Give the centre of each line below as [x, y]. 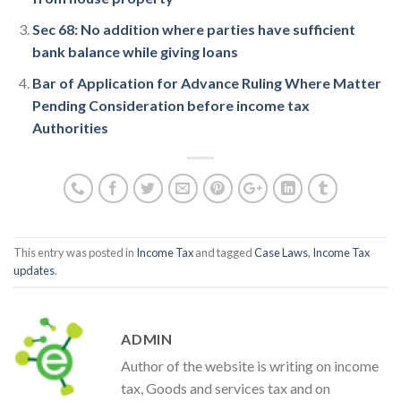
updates [34, 270]
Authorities [70, 127]
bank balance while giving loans [135, 51]
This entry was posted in [75, 252]
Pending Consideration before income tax [171, 105]
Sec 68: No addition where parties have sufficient [193, 29]
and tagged [224, 252]
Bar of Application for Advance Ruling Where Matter [206, 82]
